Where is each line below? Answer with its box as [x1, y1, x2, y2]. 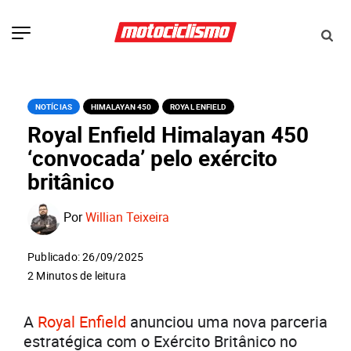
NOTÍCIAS [35, 101, 72, 113]
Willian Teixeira [85, 208, 169, 226]
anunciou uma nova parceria [126, 311, 327, 333]
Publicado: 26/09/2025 [27, 249, 144, 265]
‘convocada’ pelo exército [27, 143, 277, 173]
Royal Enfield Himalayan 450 [27, 119, 309, 150]
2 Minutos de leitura [27, 268, 126, 284]
